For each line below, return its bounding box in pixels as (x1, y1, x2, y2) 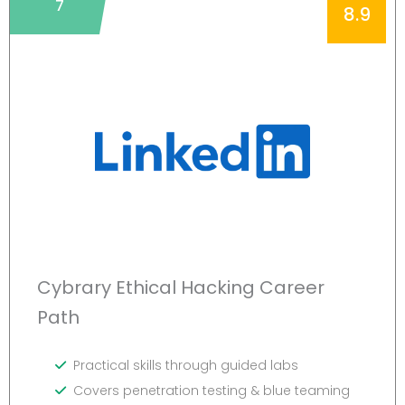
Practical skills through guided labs (73, 355, 298, 374)
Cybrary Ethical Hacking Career (37, 274, 325, 300)
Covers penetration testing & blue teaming (73, 381, 350, 400)
